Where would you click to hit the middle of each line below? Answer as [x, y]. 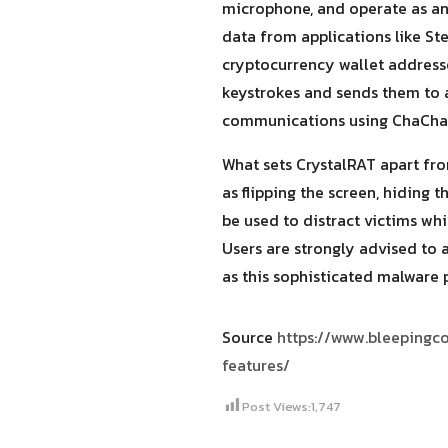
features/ [256, 365]
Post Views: [276, 406]
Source [249, 337]
